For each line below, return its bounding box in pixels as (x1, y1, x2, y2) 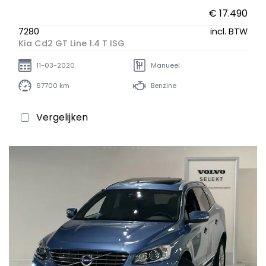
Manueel (151, 60, 180, 70)
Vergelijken (36, 110, 88, 125)
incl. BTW (210, 26, 248, 38)
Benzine (151, 80, 176, 90)
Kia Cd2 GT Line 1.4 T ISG (18, 37, 125, 50)
